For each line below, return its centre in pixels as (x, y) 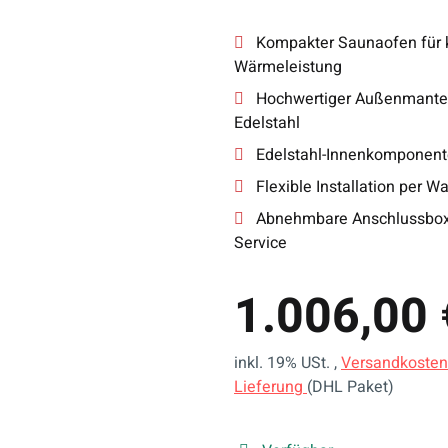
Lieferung (270, 387)
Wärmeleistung (288, 67)
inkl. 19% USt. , (287, 363)
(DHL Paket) (350, 387)
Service (260, 243)
